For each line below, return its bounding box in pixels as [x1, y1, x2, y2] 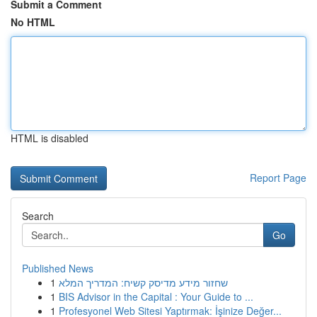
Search [22, 209, 54, 223]
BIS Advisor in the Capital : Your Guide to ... [59, 289, 253, 304]
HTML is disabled [11, 131, 88, 145]
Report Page [250, 171, 306, 185]
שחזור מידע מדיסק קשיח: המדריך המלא [59, 275, 228, 289]
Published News [22, 261, 93, 275]
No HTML [11, 15, 55, 29]
